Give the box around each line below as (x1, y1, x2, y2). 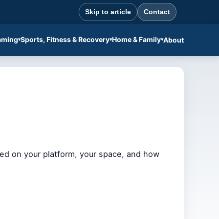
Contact (144, 7, 170, 16)
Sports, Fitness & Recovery (21, 35, 109, 44)
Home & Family (112, 35, 161, 44)
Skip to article (85, 7, 131, 16)
